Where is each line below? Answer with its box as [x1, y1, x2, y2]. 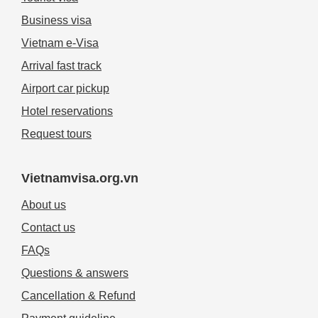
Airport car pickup [21, 82, 109, 95]
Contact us [21, 221, 75, 234]
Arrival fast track [21, 60, 102, 72]
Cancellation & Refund [21, 290, 136, 302]
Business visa [21, 14, 92, 27]
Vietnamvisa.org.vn [21, 171, 138, 186]
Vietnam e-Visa [21, 37, 99, 50]
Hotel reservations [21, 105, 113, 118]
